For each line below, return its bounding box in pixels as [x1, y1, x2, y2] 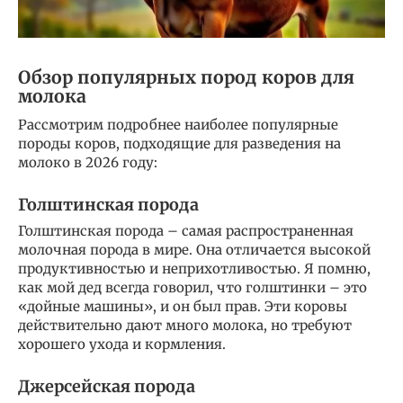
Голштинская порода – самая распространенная [18, 221, 354, 239]
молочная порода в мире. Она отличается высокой [18, 240, 371, 258]
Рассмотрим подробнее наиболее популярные [18, 115, 338, 133]
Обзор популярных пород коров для [18, 66, 354, 88]
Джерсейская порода [18, 375, 195, 397]
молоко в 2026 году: [18, 153, 157, 171]
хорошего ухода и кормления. [18, 335, 226, 353]
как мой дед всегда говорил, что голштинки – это [18, 278, 367, 296]
